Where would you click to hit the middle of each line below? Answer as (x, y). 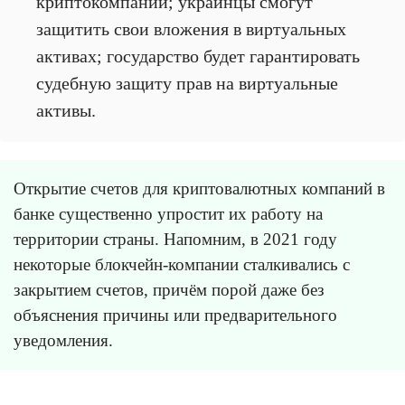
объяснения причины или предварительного (175, 316)
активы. (66, 111)
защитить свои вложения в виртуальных (191, 29)
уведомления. (63, 341)
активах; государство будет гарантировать (198, 57)
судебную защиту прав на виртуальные (187, 84)
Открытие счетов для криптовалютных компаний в (199, 189)
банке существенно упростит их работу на (168, 214)
